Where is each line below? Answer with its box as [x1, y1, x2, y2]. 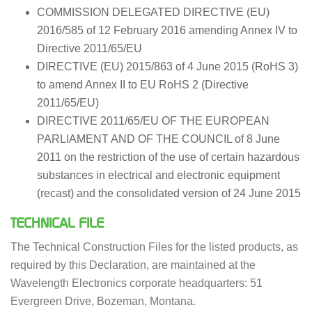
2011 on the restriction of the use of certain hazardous [36, 151, 299, 163]
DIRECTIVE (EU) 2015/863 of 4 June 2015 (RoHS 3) [36, 61, 298, 72]
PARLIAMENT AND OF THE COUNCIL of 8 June [36, 133, 280, 145]
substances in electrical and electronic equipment [36, 169, 280, 181]
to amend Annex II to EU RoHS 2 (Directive [36, 79, 249, 91]
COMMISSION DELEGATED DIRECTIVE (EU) [36, 6, 270, 18]
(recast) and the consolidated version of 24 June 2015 [36, 187, 301, 199]
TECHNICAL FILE [10, 215, 104, 231]
